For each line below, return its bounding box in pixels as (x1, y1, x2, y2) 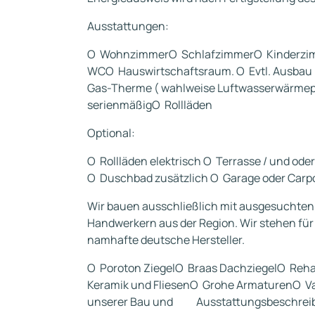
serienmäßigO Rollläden (87, 97, 212, 112)
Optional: (87, 125, 135, 141)
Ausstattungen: (87, 18, 169, 34)
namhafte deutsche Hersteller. (87, 232, 245, 247)
